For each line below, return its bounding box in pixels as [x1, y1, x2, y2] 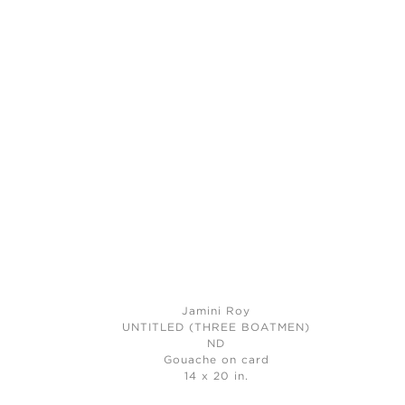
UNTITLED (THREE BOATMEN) [122, 322, 311, 333]
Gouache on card [163, 354, 269, 365]
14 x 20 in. [184, 371, 249, 381]
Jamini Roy [182, 306, 251, 316]
